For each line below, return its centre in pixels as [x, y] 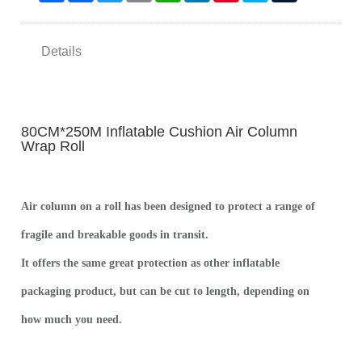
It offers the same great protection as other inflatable [151, 263]
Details [62, 51]
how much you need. [72, 320]
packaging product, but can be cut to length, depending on [166, 291]
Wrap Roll [55, 146]
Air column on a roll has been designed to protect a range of [168, 206]
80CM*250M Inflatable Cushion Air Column [160, 131]
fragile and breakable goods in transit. [117, 235]
